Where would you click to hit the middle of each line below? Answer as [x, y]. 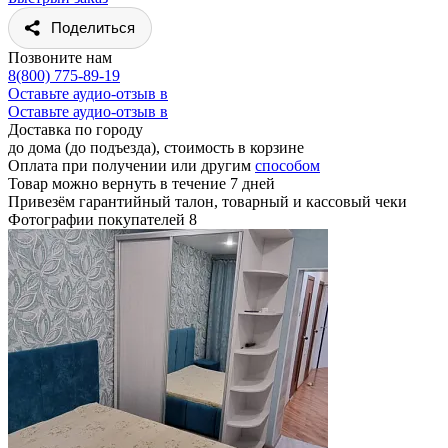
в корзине [271, 147]
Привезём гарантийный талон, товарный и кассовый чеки [207, 201]
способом [287, 165]
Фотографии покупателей [98, 219]
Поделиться [93, 27]
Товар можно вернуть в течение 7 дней [141, 183]
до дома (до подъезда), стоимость [123, 147]
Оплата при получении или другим [131, 165]
